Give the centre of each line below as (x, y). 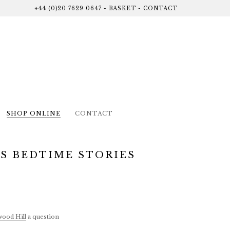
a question (43, 216)
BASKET (122, 8)
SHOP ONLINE (33, 113)
